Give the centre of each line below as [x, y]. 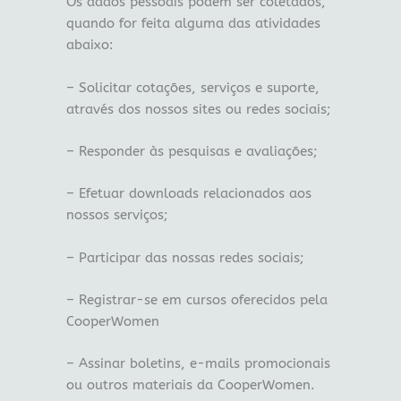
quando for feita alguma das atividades [193, 24]
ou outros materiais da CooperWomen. [190, 386]
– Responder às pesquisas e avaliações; [192, 151]
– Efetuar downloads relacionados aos [188, 194]
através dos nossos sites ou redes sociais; [198, 109]
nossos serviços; [117, 216]
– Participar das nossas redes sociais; [185, 258]
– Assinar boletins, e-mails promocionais [198, 364]
